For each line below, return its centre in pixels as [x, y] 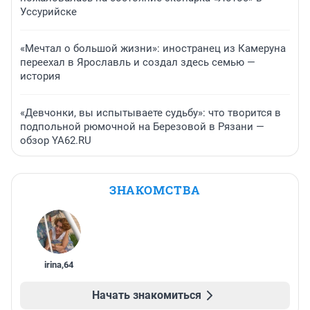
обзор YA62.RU [56, 141]
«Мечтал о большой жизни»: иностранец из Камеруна [153, 49]
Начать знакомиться [147, 295]
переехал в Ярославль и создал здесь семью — [138, 63]
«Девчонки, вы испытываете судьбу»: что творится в [151, 113]
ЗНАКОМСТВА [155, 190]
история [40, 76]
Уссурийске [48, 12]
